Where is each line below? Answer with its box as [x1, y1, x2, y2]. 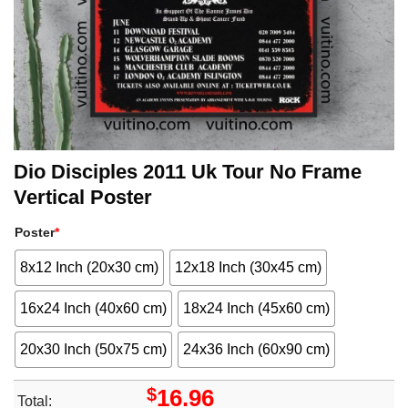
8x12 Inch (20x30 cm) [20, 260, 158, 276]
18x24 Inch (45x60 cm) [183, 301, 331, 317]
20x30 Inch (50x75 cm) [20, 341, 167, 357]
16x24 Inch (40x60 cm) [20, 301, 167, 317]
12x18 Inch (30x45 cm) [175, 260, 322, 276]
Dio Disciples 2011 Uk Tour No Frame [14, 160, 362, 183]
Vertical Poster [14, 186, 152, 209]
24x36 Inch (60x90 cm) [183, 341, 331, 357]
